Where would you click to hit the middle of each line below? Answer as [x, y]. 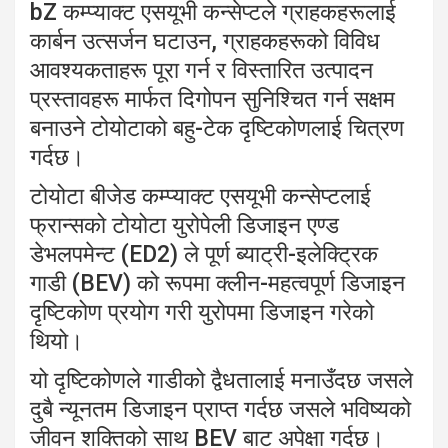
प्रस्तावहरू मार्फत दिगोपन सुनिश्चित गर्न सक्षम [212, 100]
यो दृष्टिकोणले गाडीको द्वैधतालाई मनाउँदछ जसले [221, 381]
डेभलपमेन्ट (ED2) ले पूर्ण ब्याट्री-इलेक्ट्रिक [204, 255]
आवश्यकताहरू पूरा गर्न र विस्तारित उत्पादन [201, 71]
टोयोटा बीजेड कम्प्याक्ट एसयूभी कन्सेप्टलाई [200, 197]
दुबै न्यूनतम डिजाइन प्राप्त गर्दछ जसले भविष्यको [220, 410]
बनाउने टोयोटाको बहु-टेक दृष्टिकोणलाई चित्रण [217, 129]
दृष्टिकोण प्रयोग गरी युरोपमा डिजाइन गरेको [202, 313]
